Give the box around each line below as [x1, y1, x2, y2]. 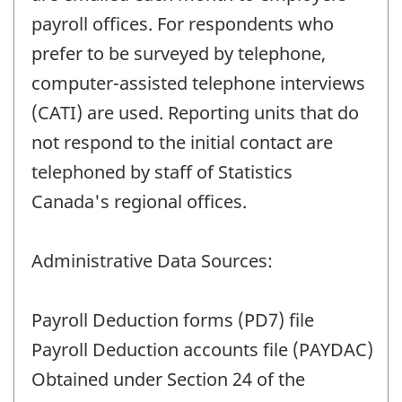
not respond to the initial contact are [31, 130, 333, 155]
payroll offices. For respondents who [31, 12, 334, 37]
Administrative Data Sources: [31, 249, 273, 274]
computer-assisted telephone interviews [31, 71, 365, 96]
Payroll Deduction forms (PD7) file [31, 308, 314, 333]
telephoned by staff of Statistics [31, 160, 293, 185]
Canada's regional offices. [31, 189, 247, 214]
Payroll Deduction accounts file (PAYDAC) [31, 337, 373, 363]
